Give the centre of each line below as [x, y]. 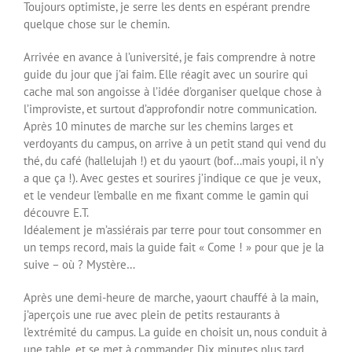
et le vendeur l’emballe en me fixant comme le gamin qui [166, 195]
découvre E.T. [56, 213]
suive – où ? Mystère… [79, 264]
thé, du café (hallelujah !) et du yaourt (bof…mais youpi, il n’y [173, 161]
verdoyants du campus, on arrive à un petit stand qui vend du [175, 143]
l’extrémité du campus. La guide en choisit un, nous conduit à [175, 332]
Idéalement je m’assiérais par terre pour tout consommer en [172, 230]
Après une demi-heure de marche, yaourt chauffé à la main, [170, 297]
